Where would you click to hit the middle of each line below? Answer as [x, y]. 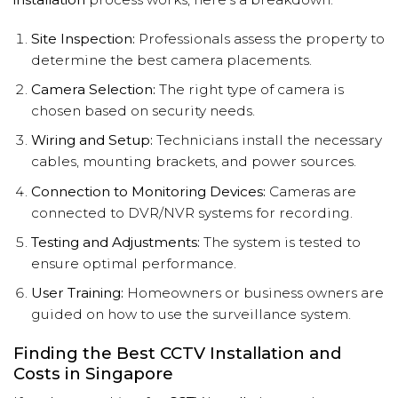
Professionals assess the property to [259, 39]
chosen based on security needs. [143, 111]
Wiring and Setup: [92, 140]
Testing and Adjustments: [115, 242]
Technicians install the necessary [267, 140]
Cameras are [310, 191]
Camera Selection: [93, 90]
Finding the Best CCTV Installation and [177, 354]
